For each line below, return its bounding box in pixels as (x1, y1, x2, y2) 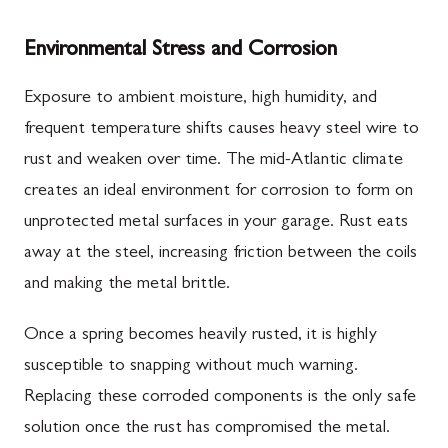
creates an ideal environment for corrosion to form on (24, 182, 413, 201)
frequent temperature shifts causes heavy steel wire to (24, 120, 419, 139)
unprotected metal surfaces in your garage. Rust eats (24, 213, 408, 232)
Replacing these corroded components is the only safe (24, 388, 416, 407)
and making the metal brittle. (24, 275, 230, 294)
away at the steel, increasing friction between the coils (24, 244, 417, 263)
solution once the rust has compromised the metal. (24, 419, 390, 438)
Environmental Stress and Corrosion (24, 39, 337, 62)
